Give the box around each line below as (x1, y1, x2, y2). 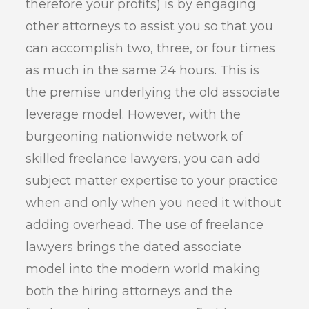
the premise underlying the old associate (26, 85, 281, 101)
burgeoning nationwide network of (26, 129, 243, 145)
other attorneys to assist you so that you (26, 19, 274, 34)
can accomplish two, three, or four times (26, 41, 276, 57)
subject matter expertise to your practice (26, 173, 279, 189)
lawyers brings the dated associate (26, 239, 242, 255)
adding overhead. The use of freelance (26, 217, 264, 233)
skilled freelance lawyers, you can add (26, 151, 261, 167)
